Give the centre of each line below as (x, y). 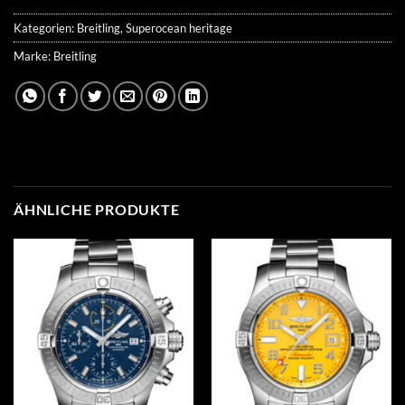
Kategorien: (45, 28)
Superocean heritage (179, 28)
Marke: (33, 57)
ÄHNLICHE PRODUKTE (97, 210)
